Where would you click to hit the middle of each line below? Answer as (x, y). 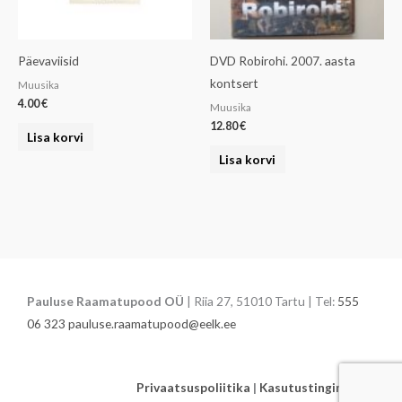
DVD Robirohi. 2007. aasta (283, 61)
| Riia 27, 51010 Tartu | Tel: (261, 301)
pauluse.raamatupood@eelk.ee (152, 324)
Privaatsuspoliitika (193, 388)
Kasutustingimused (317, 388)
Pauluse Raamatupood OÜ (105, 301)
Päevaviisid (48, 61)
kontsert (234, 83)
